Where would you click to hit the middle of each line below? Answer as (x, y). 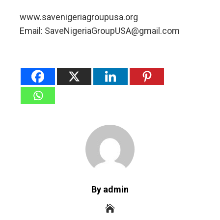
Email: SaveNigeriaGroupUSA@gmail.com (100, 31)
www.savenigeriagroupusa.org (79, 17)
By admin (110, 190)
